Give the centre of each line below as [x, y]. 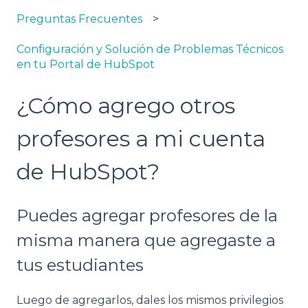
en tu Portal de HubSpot [86, 65]
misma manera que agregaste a [146, 241]
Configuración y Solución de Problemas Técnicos [150, 49]
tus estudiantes [80, 265]
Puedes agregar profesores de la [147, 216]
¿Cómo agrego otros [126, 105]
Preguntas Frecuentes [79, 19]
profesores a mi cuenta [141, 138]
